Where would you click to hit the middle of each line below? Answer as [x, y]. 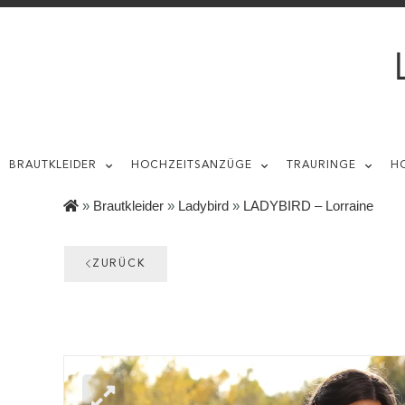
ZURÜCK [118, 264]
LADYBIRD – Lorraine [308, 206]
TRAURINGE [321, 165]
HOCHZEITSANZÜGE [192, 165]
